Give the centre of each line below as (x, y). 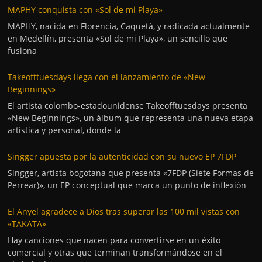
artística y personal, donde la (65, 130)
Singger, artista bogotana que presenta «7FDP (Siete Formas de (131, 173)
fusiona (23, 50)
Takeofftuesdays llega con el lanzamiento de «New (107, 77)
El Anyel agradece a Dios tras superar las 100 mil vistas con (124, 211)
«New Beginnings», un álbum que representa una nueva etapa (131, 118)
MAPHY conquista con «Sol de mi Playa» (85, 9)
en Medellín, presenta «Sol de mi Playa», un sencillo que (118, 38)
